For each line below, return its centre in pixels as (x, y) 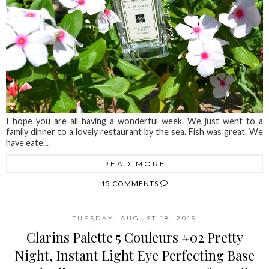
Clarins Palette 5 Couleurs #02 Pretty (134, 237)
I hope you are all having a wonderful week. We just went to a (134, 121)
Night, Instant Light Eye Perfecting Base (134, 255)
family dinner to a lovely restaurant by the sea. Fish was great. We (134, 132)
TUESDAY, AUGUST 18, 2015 (134, 219)
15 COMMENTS (131, 184)
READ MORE (134, 164)
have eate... (27, 143)
